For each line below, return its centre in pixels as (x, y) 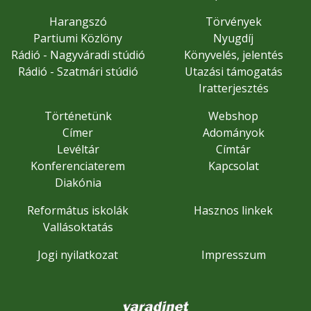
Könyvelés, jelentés (233, 55)
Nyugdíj (233, 38)
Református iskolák (78, 210)
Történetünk (78, 116)
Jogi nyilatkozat (78, 255)
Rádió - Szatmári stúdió (78, 72)
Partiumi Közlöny (78, 38)
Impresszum (233, 255)
